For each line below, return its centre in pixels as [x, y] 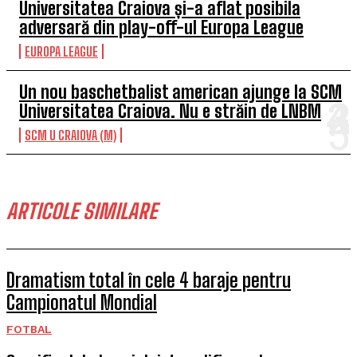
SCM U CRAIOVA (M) [71, 135]
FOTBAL [29, 329]
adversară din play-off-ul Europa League [161, 27]
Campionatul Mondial [82, 302]
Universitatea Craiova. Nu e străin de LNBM [170, 111]
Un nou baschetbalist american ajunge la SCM [180, 92]
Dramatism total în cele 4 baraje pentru [149, 280]
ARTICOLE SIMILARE [82, 211]
